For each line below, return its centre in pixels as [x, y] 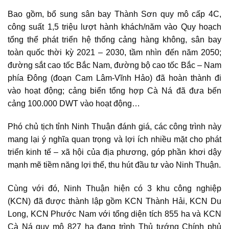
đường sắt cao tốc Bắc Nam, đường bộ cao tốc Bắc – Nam [114, 65]
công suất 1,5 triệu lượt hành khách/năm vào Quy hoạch [114, 27]
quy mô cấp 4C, [189, 14]
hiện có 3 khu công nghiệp [165, 189]
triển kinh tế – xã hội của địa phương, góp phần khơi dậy [114, 152]
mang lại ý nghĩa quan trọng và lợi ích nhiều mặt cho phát [114, 140]
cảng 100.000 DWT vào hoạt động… [74, 103]
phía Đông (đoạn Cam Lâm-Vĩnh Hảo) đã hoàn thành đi [114, 78]
